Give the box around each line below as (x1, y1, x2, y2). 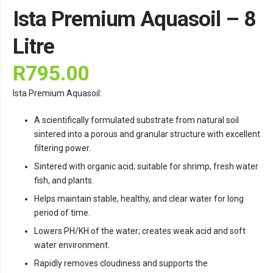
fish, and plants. (34, 175, 94, 186)
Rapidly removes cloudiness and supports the (34, 258, 208, 269)
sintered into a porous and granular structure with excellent (34, 129, 260, 140)
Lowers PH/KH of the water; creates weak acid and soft (34, 226, 246, 236)
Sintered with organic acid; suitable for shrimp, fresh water (34, 161, 258, 172)
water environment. (34, 240, 110, 250)
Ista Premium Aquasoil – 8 (13, 7, 255, 32)
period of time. (34, 208, 90, 218)
